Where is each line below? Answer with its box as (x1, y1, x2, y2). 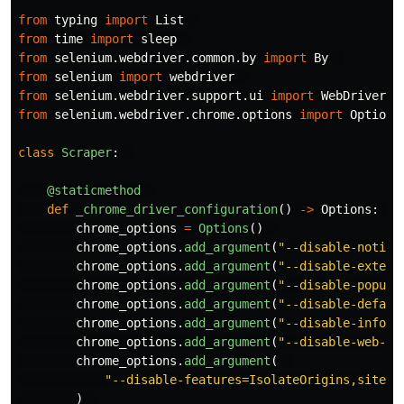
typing (54, 13, 97, 27)
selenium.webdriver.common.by (54, 50, 256, 65)
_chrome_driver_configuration (76, 202, 278, 216)
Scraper (61, 145, 112, 160)
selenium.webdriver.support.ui (54, 88, 263, 103)
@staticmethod (47, 183, 141, 197)
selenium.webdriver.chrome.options (54, 107, 292, 122)
